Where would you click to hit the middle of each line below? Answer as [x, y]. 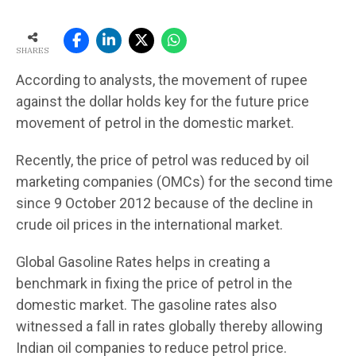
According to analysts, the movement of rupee [162, 79]
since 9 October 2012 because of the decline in [164, 203]
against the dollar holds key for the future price [163, 101]
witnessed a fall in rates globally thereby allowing [169, 326]
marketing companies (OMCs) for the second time [174, 181]
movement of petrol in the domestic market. [155, 122]
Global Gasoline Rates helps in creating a [143, 261]
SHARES [33, 50]
